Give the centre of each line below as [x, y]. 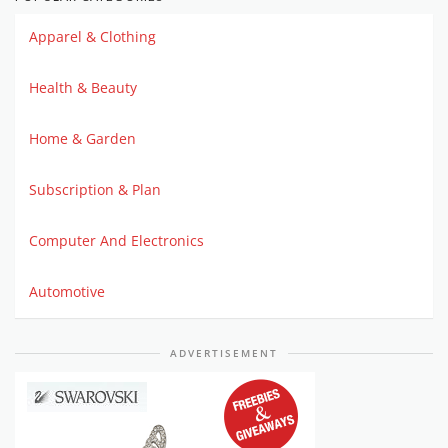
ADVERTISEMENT [224, 353]
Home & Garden [82, 139]
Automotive [67, 292]
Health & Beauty [83, 88]
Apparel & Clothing [92, 37]
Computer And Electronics [116, 241]
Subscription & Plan [95, 190]
